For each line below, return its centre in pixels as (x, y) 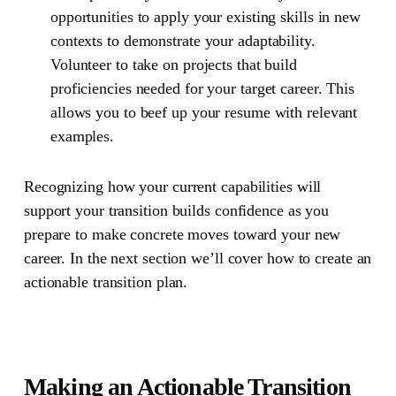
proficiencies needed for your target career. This (202, 88)
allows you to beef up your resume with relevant (204, 112)
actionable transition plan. (106, 282)
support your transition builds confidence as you (176, 210)
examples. (82, 136)
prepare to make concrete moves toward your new (182, 234)
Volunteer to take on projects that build (173, 64)
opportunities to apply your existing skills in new (205, 16)
